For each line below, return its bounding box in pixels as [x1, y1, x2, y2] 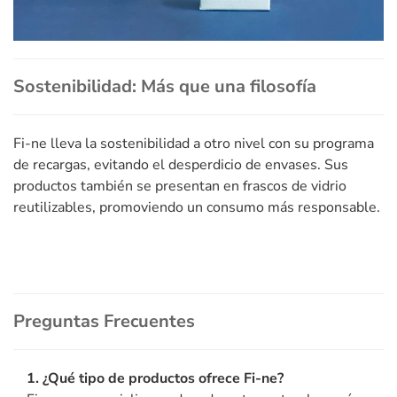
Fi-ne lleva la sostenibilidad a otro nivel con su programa [13, 133, 374, 153]
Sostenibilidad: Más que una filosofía [13, 74, 316, 98]
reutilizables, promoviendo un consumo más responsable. [13, 197, 380, 217]
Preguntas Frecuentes [13, 308, 195, 333]
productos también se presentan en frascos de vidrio [13, 175, 346, 196]
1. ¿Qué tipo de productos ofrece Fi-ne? [27, 368, 284, 388]
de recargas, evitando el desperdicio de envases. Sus [13, 154, 348, 175]
